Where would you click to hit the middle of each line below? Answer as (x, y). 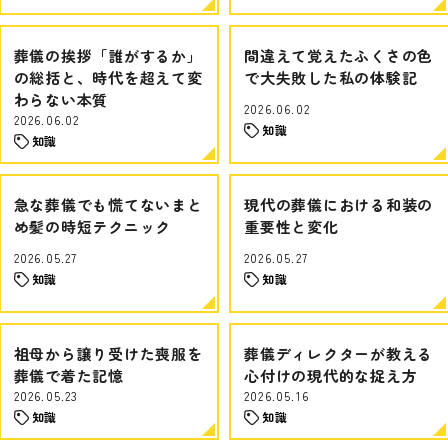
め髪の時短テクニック (92, 226)
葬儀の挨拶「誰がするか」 (108, 55)
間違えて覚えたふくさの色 (338, 55)
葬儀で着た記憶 (68, 375)
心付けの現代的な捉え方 (331, 375)
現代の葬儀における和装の (338, 204)
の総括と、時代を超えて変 (108, 77)
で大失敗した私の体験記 (331, 77)
